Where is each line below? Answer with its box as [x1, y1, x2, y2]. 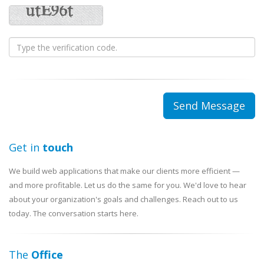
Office [31, 247, 63, 262]
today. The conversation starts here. [9, 208, 138, 219]
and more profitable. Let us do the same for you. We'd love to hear [9, 180, 246, 190]
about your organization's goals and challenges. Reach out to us [9, 194, 238, 204]
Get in [9, 140, 42, 154]
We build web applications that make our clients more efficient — [9, 166, 240, 176]
